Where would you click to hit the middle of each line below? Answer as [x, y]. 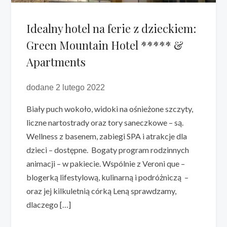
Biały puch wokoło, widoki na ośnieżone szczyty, [110, 109]
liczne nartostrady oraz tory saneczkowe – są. [105, 123]
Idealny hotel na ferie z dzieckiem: [111, 29]
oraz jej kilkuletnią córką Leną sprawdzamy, [102, 191]
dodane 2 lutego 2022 [66, 88]
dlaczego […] [49, 205]
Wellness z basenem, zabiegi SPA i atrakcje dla [107, 136]
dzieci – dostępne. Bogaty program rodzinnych [108, 150]
